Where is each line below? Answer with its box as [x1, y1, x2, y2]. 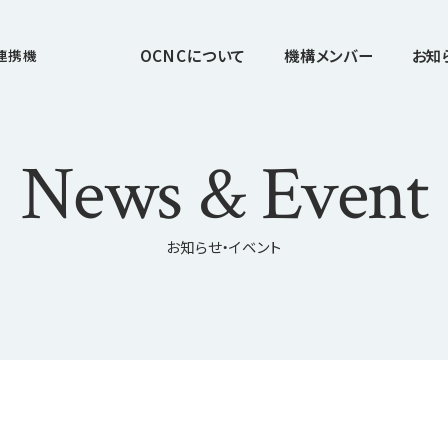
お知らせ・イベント [166, 235, 282, 257]
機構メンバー [283, 44, 374, 66]
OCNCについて [139, 44, 247, 66]
